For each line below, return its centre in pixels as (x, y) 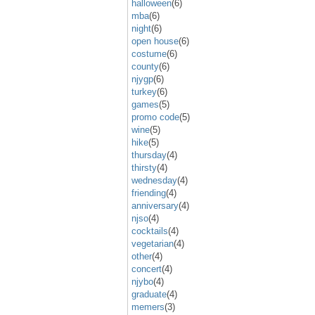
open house (155, 41)
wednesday (154, 180)
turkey (144, 91)
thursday (149, 155)
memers (148, 307)
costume (149, 53)
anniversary (155, 205)
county (145, 66)
